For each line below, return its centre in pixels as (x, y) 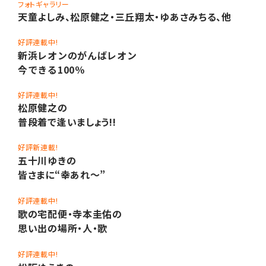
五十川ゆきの (47, 161)
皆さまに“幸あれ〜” (62, 175)
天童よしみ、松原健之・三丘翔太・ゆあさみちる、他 (125, 17)
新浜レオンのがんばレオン (77, 56)
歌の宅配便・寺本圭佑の (70, 214)
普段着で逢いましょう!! (67, 122)
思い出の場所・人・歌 (63, 228)
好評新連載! (38, 147)
